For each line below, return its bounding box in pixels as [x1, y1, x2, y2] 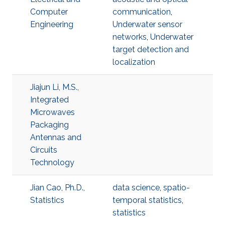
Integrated [30, 95, 69, 104]
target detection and [113, 45, 189, 54]
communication [113, 7, 171, 17]
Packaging [30, 120, 69, 130]
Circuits [30, 145, 57, 155]
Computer [30, 7, 68, 17]
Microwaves [30, 107, 75, 117]
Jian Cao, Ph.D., [30, 183, 85, 192]
